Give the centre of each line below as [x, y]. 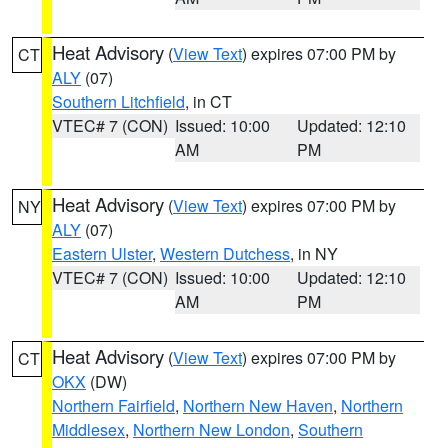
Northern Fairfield [113, 405]
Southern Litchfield [118, 101]
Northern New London [211, 429]
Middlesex [88, 429]
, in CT [208, 101]
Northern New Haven [258, 405]
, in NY [314, 253]
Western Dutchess [225, 253]
